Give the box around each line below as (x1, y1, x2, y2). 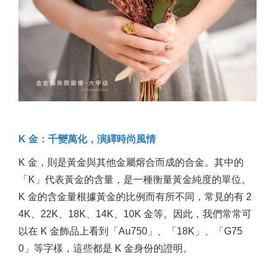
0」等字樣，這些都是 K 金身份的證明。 (18, 243, 193, 254)
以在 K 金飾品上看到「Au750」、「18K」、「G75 (18, 226, 242, 237)
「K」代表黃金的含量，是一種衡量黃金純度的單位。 (18, 174, 251, 185)
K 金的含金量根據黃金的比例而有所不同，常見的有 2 (18, 192, 252, 203)
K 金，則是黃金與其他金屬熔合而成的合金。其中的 (18, 157, 244, 168)
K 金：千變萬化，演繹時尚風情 (18, 134, 156, 145)
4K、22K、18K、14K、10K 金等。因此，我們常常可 (18, 209, 252, 220)
